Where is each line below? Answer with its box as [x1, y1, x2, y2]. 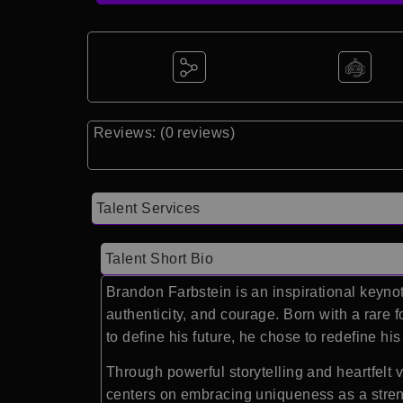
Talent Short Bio [105, 251, 214, 266]
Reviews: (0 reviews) [94, 125, 235, 140]
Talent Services [96, 201, 201, 216]
